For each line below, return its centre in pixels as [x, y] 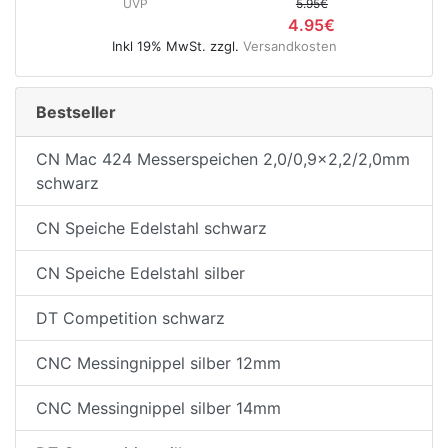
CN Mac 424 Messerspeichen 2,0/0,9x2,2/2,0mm [223, 158]
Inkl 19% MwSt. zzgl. [177, 45]
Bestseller [76, 111]
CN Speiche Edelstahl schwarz [151, 227]
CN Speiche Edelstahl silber [140, 272]
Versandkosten [289, 45]
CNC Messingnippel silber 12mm [158, 362]
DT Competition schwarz [130, 317]
